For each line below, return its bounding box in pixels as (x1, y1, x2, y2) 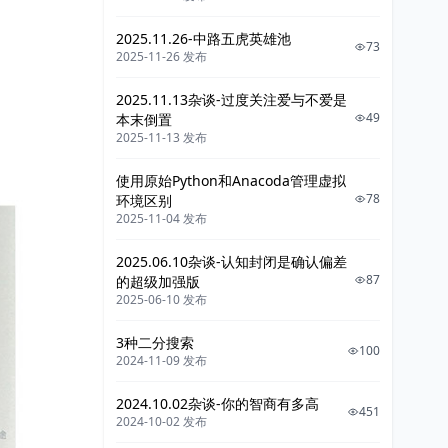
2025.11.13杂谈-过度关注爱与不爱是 (116, 90, 347, 109)
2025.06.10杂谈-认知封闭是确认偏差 (116, 252, 347, 271)
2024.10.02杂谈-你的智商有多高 (116, 394, 319, 413)
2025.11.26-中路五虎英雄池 (116, 29, 291, 48)
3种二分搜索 (116, 333, 194, 352)
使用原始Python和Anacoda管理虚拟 (116, 171, 346, 190)
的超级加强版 (116, 272, 200, 291)
